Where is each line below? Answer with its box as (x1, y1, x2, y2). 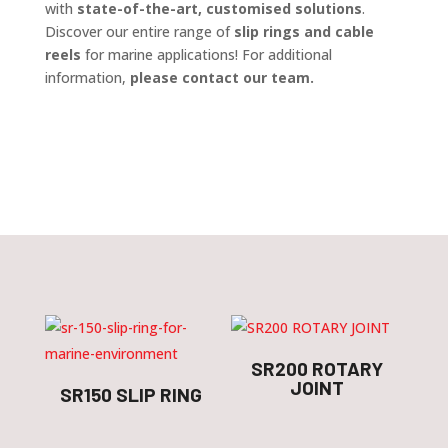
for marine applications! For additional (80, 45, 332, 64)
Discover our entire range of (44, 22, 234, 41)
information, (44, 68, 130, 87)
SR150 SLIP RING (59, 383, 202, 407)
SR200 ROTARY (251, 357, 384, 381)
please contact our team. (129, 68, 314, 87)
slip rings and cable (233, 22, 374, 41)
